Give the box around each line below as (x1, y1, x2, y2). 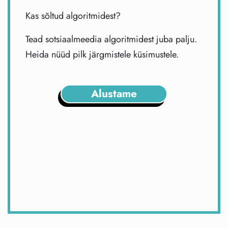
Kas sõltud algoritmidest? (25, 9, 121, 23)
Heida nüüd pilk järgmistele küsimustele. (25, 48, 179, 62)
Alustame (91, 85, 137, 101)
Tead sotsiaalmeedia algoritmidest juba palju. (25, 33, 197, 46)
